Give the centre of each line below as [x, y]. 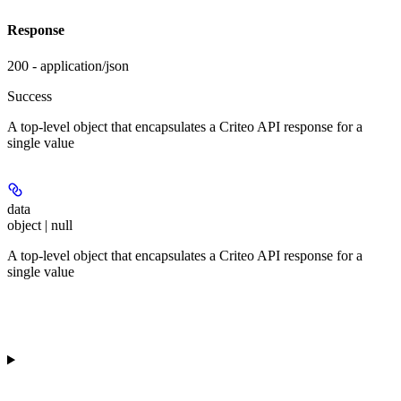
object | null [40, 225]
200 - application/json [68, 65]
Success [30, 96]
